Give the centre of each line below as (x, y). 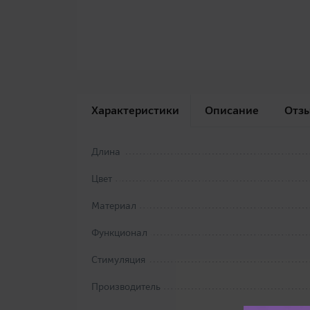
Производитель (126, 287)
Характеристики (135, 111)
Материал (114, 206)
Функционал (119, 233)
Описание (232, 111)
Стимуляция (118, 260)
